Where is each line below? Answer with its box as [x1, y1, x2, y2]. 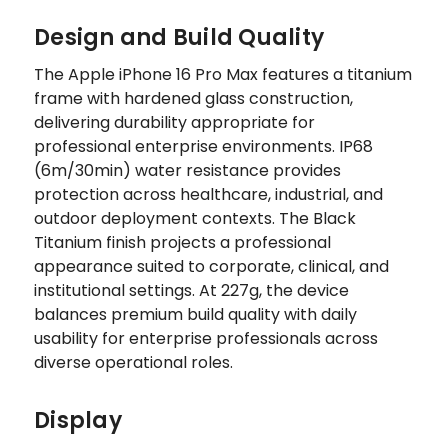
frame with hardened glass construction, [34, 86, 353, 110]
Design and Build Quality [34, 21, 324, 53]
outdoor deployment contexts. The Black [34, 206, 356, 230]
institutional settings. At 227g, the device [34, 278, 349, 302]
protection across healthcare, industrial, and [34, 182, 383, 206]
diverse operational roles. [34, 350, 233, 374]
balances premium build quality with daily [34, 302, 357, 326]
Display [34, 404, 122, 436]
